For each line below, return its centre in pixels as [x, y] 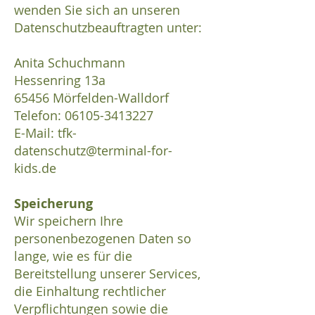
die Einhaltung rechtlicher [90, 291]
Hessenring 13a [60, 81]
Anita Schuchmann [70, 63]
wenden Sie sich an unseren [97, 10]
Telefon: [39, 116]
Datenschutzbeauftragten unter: [110, 28]
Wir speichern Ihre [69, 221]
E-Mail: [36, 133]
